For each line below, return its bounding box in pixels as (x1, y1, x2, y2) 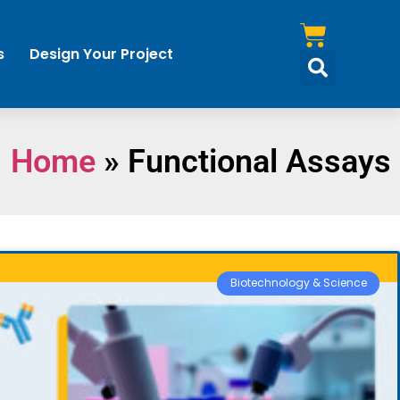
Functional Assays (128, 142, 391, 180)
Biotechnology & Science (229, 275, 367, 291)
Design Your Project (29, 44, 174, 65)
